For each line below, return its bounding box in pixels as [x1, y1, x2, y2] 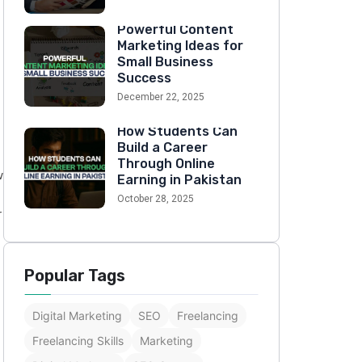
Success [117, 70, 171, 86]
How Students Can [117, 124, 238, 139]
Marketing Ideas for [117, 38, 243, 53]
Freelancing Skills [32, 334, 124, 347]
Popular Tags [24, 266, 125, 285]
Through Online [117, 156, 215, 171]
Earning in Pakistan [117, 172, 242, 187]
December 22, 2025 [117, 91, 204, 103]
